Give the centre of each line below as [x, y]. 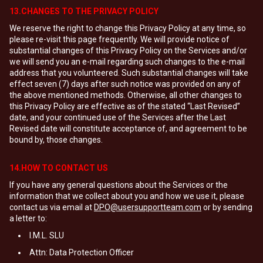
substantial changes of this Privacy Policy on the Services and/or [128, 50]
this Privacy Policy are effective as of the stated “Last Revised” [125, 106]
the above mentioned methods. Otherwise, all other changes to [126, 95]
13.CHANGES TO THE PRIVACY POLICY [84, 11]
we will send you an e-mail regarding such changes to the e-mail [127, 62]
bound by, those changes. [56, 140]
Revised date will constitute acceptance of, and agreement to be [128, 129]
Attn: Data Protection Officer [82, 252]
